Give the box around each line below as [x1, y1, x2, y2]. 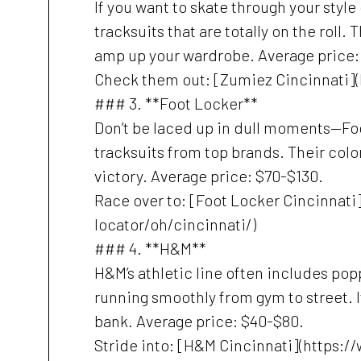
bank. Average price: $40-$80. [94, 311, 304, 330]
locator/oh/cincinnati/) [94, 214, 256, 234]
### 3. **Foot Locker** [94, 93, 258, 113]
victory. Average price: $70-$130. [94, 166, 323, 185]
